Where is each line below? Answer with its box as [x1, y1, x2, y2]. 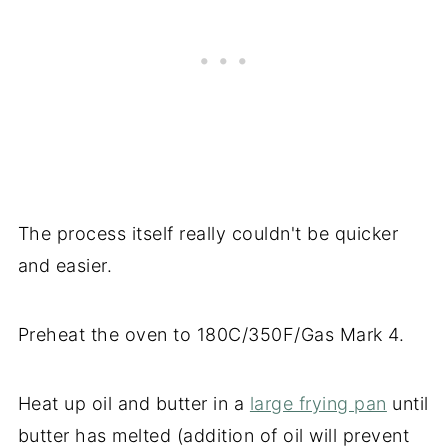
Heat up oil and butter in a [17, 392, 250, 414]
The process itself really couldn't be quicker [17, 222, 399, 244]
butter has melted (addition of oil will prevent [17, 424, 410, 446]
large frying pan [249, 392, 387, 414]
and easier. [17, 254, 113, 276]
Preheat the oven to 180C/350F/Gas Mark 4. [17, 323, 405, 345]
